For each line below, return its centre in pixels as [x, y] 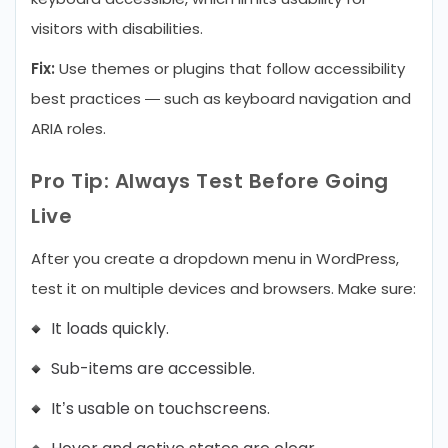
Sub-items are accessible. [153, 368]
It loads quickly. [110, 328]
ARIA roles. [68, 128]
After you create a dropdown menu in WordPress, [215, 258]
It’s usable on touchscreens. [160, 408]
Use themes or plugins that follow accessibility [230, 68]
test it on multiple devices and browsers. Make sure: [223, 288]
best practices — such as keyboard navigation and [221, 98]
